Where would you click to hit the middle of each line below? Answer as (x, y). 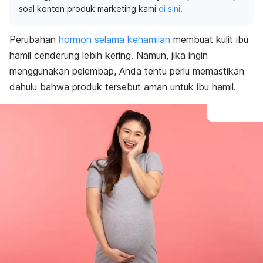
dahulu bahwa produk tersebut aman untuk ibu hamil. (123, 87)
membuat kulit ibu (209, 39)
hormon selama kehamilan (114, 39)
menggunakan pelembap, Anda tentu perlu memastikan (127, 71)
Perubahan (34, 39)
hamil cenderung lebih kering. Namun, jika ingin (109, 55)
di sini (169, 9)
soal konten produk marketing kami (89, 9)
